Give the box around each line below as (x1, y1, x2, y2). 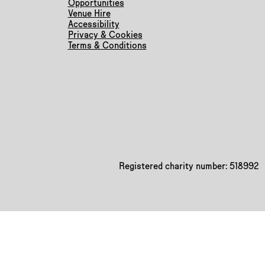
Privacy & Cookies (67, 30, 143, 40)
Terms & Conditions (67, 41, 147, 50)
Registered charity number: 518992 (119, 161, 259, 171)
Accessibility (67, 20, 119, 29)
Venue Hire (67, 9, 111, 18)
